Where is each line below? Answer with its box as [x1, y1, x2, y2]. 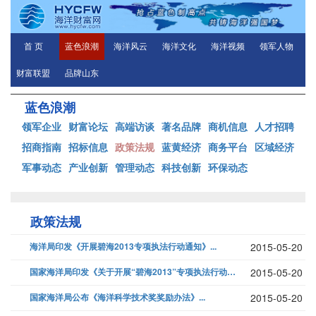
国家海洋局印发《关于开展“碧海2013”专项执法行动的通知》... [227, 265, 236, 279]
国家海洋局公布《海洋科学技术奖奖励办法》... [30, 291, 205, 304]
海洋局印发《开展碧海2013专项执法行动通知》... [30, 240, 217, 253]
